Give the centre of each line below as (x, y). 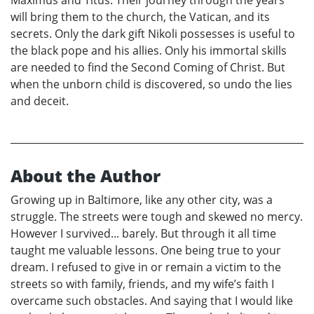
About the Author (86, 175)
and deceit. (40, 101)
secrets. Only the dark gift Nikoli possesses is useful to (153, 33)
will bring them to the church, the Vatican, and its (140, 16)
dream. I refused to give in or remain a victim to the (146, 267)
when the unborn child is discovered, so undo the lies (151, 84)
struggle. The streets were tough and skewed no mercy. (157, 216)
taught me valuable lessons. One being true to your (146, 250)
